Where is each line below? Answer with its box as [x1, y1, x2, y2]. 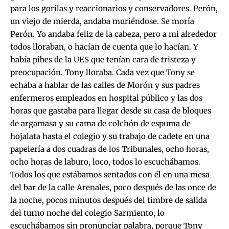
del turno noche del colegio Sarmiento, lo [10, 208, 165, 218]
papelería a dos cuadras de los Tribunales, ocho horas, [10, 144, 209, 154]
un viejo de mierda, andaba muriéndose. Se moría [10, 16, 194, 26]
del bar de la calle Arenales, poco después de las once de [10, 182, 216, 192]
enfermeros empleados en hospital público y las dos [10, 93, 202, 103]
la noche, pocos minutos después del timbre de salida [10, 195, 207, 205]
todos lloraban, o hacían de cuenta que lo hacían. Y [10, 41, 198, 52]
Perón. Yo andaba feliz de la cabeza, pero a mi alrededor [10, 29, 217, 39]
